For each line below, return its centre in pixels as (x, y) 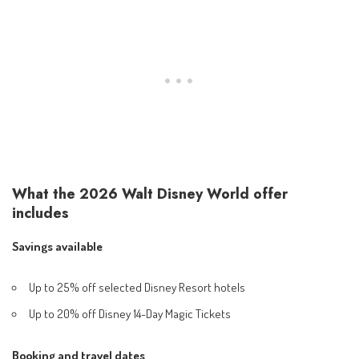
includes (40, 214)
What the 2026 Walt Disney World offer (150, 194)
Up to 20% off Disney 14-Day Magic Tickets (130, 314)
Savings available (57, 246)
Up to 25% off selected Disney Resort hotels (137, 287)
